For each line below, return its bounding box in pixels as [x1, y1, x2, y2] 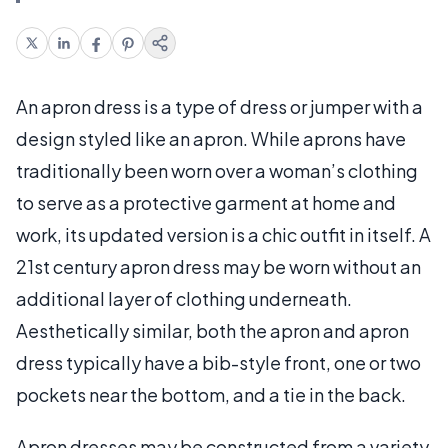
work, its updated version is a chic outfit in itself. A [16, 222, 431, 246]
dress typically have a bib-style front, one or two [16, 350, 421, 374]
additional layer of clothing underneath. [16, 286, 352, 310]
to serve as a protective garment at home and [16, 190, 396, 214]
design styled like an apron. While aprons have [16, 126, 406, 150]
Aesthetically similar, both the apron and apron [16, 318, 409, 342]
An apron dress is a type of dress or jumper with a [16, 94, 423, 118]
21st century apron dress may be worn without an [16, 254, 421, 278]
